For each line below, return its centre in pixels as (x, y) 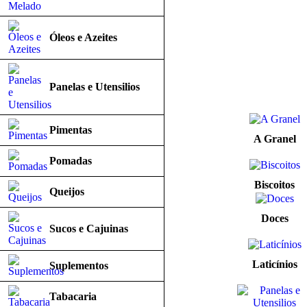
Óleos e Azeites (83, 37)
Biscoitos (274, 185)
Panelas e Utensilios (95, 87)
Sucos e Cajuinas (89, 229)
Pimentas (71, 130)
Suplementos (79, 266)
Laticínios (274, 264)
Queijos (67, 192)
